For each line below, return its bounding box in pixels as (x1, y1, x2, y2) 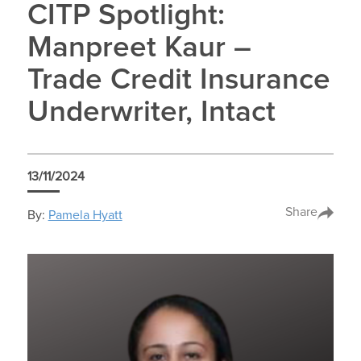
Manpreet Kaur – (27, 33, 251, 64)
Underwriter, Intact (27, 98, 276, 128)
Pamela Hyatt (48, 208, 122, 222)
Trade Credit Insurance (27, 65, 330, 96)
